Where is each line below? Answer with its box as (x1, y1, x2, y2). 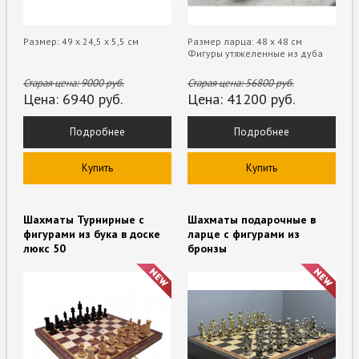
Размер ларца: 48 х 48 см (188, 34, 302, 47)
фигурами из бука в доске (23, 226, 161, 241)
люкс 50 (23, 240, 67, 256)
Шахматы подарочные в (188, 212, 316, 227)
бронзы (188, 240, 227, 256)
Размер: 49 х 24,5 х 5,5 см (23, 34, 139, 47)
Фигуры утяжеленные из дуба (188, 46, 323, 59)
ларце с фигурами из (188, 226, 300, 241)
